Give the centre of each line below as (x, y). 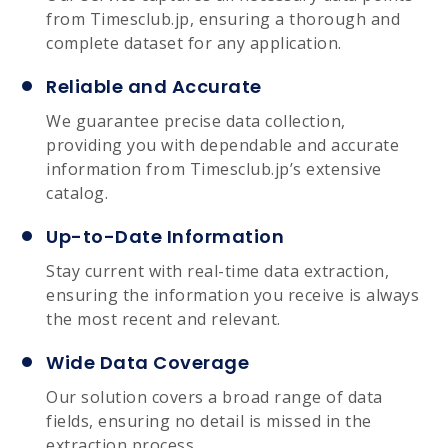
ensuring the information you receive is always (232, 294)
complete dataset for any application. (194, 42)
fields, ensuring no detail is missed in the (209, 420)
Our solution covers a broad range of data (214, 396)
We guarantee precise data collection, (196, 120)
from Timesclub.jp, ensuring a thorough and (223, 18)
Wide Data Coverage (147, 362)
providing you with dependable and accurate (222, 144)
